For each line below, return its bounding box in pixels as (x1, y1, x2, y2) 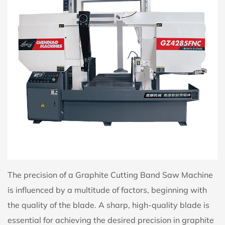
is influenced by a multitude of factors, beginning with (8, 184, 207, 195)
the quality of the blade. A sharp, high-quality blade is (8, 199, 209, 210)
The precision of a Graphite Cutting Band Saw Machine (8, 169, 213, 180)
